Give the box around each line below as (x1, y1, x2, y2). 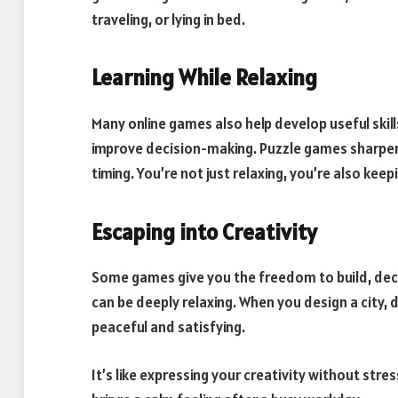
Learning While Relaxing (92, 63, 317, 92)
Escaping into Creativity (92, 217, 317, 246)
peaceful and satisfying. (92, 317, 245, 338)
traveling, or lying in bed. (92, 9, 245, 29)
